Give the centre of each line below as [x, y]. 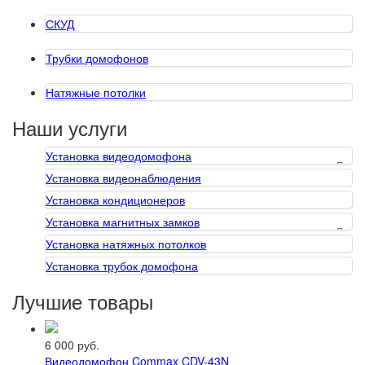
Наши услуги [70, 128]
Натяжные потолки [96, 92]
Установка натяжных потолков [126, 244]
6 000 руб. [72, 345]
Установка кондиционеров [115, 200]
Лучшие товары [83, 301]
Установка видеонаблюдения [123, 178]
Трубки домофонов [97, 58]
